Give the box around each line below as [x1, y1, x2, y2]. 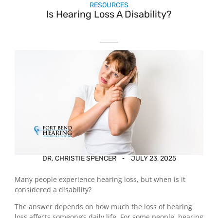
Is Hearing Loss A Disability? [46, 8, 172, 20]
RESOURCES [90, 1, 128, 10]
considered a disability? [15, 184, 91, 194]
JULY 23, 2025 [130, 154, 176, 163]
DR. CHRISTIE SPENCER [42, 154, 116, 163]
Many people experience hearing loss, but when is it [15, 174, 185, 184]
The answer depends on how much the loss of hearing [15, 202, 192, 212]
